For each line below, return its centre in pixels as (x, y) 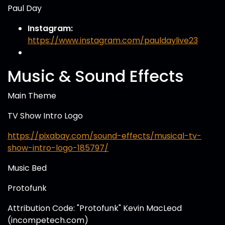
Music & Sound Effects (96, 76)
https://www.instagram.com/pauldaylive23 (113, 40)
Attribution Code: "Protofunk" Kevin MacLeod (95, 208)
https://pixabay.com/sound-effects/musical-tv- (104, 136)
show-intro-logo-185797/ (58, 148)
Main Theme (32, 96)
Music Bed (27, 168)
